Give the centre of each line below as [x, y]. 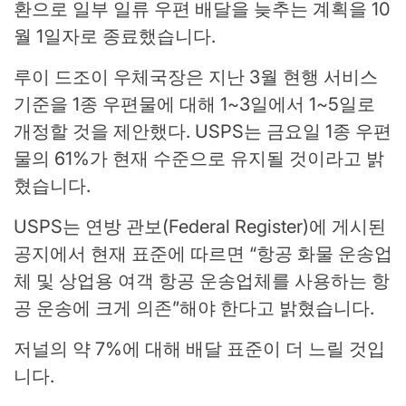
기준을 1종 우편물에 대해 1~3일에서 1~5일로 [194, 104]
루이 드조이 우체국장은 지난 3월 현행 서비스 [196, 77]
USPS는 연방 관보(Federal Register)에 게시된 [200, 227]
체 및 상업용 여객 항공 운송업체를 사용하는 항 [202, 281]
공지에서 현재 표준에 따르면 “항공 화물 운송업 [203, 254]
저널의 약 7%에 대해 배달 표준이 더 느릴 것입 [199, 349]
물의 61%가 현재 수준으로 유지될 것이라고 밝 [199, 159]
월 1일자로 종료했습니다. [115, 36]
